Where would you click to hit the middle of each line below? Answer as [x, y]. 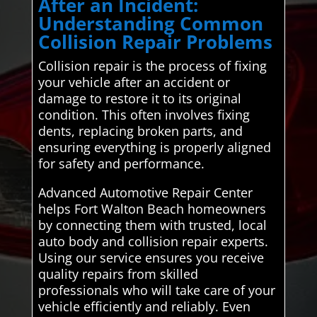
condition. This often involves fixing [144, 114]
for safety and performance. [121, 163]
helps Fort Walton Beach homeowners [152, 208]
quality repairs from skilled [118, 273]
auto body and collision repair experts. [153, 241]
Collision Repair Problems [155, 41]
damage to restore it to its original [139, 98]
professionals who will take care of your [156, 290]
